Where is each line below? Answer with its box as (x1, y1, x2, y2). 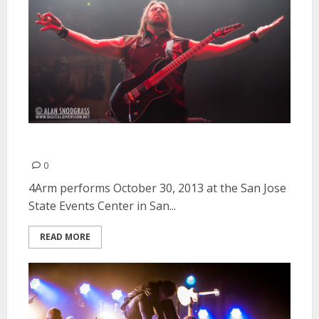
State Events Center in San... (28, 198, 176, 214)
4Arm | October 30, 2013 (28, 134, 220, 156)
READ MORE (40, 231, 90, 244)
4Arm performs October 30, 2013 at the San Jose (28, 180, 286, 197)
